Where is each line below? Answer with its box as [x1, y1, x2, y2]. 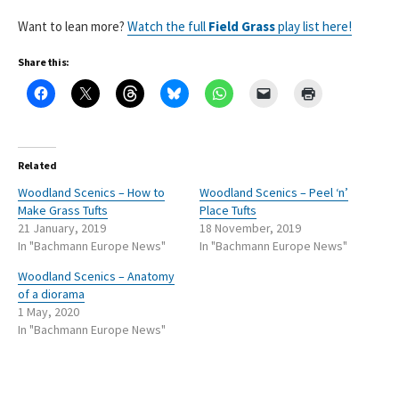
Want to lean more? [18, 17, 127, 35]
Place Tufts [199, 201, 256, 218]
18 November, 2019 [199, 219, 301, 236]
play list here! [275, 17, 352, 35]
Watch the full [127, 17, 208, 35]
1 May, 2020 [18, 303, 79, 320]
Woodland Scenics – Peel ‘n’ [199, 183, 348, 200]
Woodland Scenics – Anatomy [18, 267, 175, 284]
